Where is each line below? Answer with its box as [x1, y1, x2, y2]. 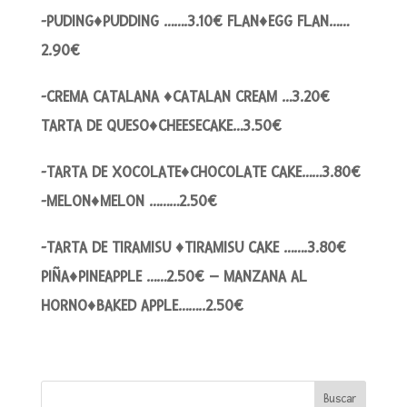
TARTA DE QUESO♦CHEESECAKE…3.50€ [40, 115, 282, 135]
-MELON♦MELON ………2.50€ [40, 191, 217, 211]
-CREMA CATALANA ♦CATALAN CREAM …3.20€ [40, 86, 330, 106]
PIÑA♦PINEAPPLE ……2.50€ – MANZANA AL [40, 266, 307, 286]
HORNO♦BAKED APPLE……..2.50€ [40, 295, 243, 315]
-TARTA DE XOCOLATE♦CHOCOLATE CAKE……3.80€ [40, 162, 361, 182]
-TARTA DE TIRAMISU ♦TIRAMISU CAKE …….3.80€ [40, 237, 346, 257]
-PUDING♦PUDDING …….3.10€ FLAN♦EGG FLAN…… [40, 11, 349, 31]
